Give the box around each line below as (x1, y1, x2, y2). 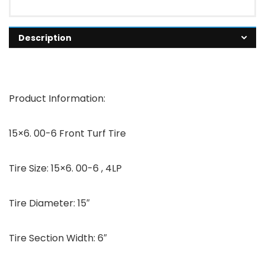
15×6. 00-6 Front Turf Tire (9, 126, 126, 140)
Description (18, 31, 72, 44)
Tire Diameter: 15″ (9, 196, 90, 210)
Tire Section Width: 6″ (9, 231, 107, 245)
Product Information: (9, 91, 105, 105)
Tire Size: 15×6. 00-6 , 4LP (9, 161, 122, 175)
